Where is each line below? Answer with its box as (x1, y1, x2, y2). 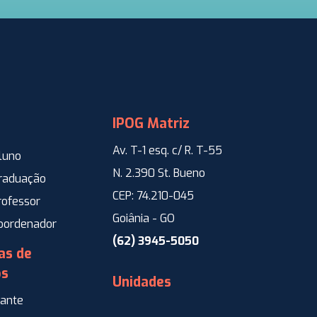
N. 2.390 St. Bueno (113, 165, 205, 180)
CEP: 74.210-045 (113, 188, 194, 203)
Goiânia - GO (113, 210, 175, 226)
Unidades (113, 273, 171, 291)
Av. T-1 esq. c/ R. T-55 (113, 142, 222, 158)
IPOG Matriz (113, 114, 190, 132)
